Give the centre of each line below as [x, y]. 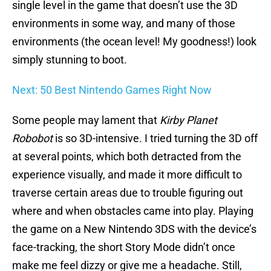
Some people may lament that [86, 120]
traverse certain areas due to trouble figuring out [128, 193]
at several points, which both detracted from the [127, 157]
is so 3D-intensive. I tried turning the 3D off [155, 139]
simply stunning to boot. [70, 60]
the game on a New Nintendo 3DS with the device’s [134, 229]
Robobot [32, 139]
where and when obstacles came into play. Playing [133, 211]
